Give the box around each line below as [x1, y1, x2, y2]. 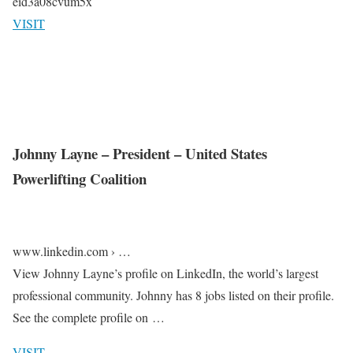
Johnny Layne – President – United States [13, 142, 267, 164]
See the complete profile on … [13, 309, 165, 326]
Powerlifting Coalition [13, 167, 147, 189]
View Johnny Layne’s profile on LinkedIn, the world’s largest [13, 265, 318, 282]
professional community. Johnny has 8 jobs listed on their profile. [13, 287, 334, 304]
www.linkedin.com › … [13, 243, 131, 260]
